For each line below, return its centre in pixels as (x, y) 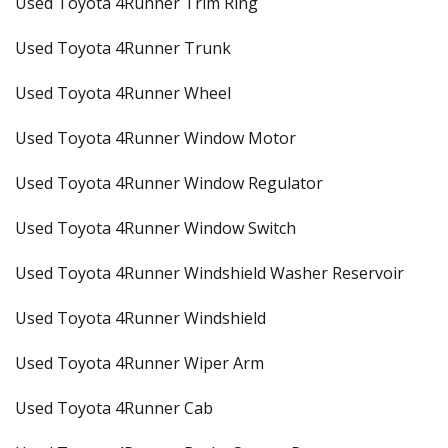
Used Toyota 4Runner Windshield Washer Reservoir (209, 273)
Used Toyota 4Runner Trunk (123, 48)
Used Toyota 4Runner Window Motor (155, 138)
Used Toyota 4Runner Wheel (123, 93)
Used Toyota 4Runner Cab (114, 408)
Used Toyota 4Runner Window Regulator (169, 183)
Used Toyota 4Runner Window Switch (155, 228)
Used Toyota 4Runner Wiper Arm (139, 363)
